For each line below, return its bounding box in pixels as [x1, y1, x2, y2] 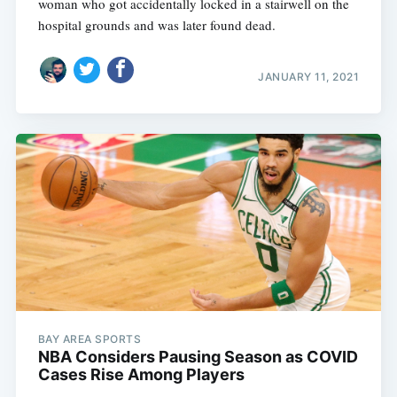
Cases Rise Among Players [37, 364, 245, 384]
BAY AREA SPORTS [37, 331, 142, 346]
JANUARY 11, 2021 [258, 70, 360, 84]
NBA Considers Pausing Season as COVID [37, 346, 358, 366]
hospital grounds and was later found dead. [37, 15, 276, 34]
